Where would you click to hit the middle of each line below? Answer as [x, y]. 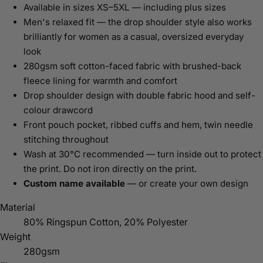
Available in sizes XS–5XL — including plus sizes [125, 7]
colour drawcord [58, 110]
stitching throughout [66, 139]
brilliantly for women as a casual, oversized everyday [134, 36]
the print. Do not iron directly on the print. [110, 168]
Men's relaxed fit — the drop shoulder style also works [138, 22]
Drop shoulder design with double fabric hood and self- [139, 95]
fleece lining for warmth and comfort [100, 80]
